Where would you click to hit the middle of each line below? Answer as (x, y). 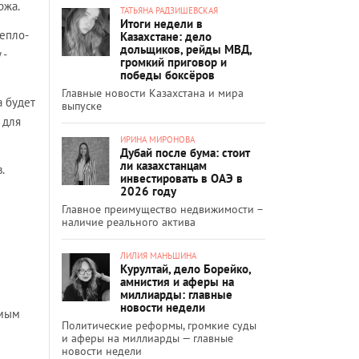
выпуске (82, 105)
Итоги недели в (161, 23)
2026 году (148, 191)
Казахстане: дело (166, 36)
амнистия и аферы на (177, 281)
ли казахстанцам (163, 165)
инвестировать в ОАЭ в (182, 178)
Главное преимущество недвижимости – (162, 209)
